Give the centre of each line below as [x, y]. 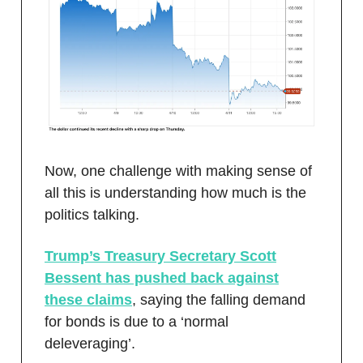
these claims [88, 300]
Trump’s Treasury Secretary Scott [160, 256]
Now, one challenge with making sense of [178, 171]
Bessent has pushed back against [162, 278]
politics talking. [92, 215]
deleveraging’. [90, 344]
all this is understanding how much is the [175, 193]
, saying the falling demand [219, 300]
